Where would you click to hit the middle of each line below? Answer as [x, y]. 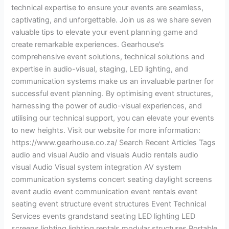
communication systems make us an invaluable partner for [113, 81]
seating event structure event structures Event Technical [109, 204]
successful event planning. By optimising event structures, [112, 93]
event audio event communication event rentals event [105, 191]
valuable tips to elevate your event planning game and [105, 32]
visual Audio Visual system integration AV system [97, 167]
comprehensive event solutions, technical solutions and [108, 56]
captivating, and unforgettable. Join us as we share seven [112, 20]
